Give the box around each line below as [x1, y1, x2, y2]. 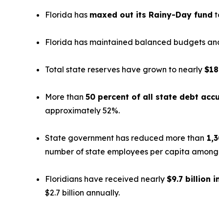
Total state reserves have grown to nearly [45, 65, 204, 75]
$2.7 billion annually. [45, 188, 120, 198]
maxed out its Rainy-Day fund [89, 10, 213, 20]
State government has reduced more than [45, 133, 204, 143]
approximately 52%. [45, 106, 120, 116]
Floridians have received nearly [45, 174, 167, 184]
